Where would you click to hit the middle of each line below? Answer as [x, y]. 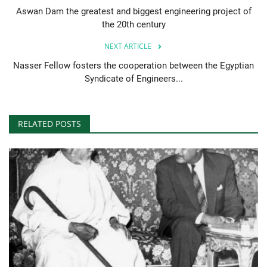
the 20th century [133, 25]
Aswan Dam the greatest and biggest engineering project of [133, 12]
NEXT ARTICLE [128, 46]
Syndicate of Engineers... [133, 79]
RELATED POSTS [49, 124]
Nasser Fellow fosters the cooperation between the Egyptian [133, 66]
